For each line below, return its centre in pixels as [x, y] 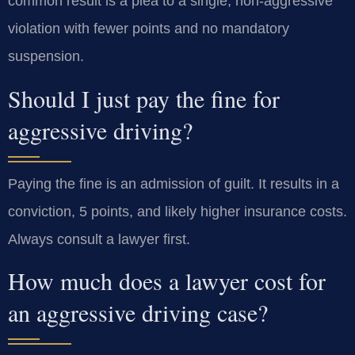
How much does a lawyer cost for [167, 281]
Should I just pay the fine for [144, 98]
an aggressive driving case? [138, 313]
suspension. [46, 57]
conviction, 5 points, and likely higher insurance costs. [177, 211]
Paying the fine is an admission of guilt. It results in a [174, 183]
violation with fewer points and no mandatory [149, 29]
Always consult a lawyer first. [99, 239]
